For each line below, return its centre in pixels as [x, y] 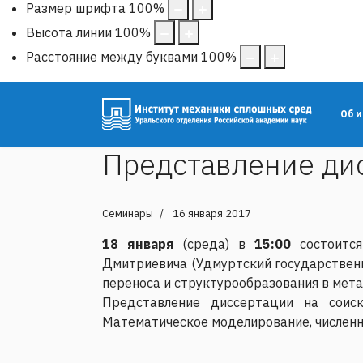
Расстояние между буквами [112, 56]
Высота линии [69, 32]
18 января [138, 243]
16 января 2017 [212, 213]
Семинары [128, 213]
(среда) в [214, 243]
